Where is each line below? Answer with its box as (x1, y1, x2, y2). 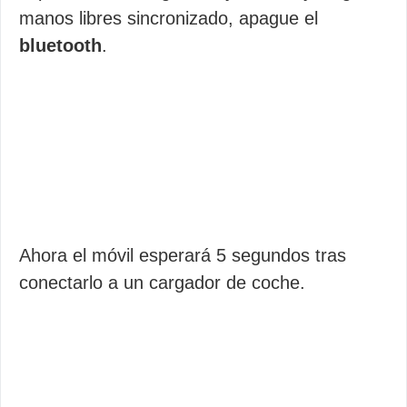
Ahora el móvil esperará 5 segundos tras (19, 245, 346, 266)
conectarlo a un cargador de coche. (19, 273, 305, 293)
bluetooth (19, 35, 102, 55)
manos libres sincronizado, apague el (19, 7, 318, 28)
